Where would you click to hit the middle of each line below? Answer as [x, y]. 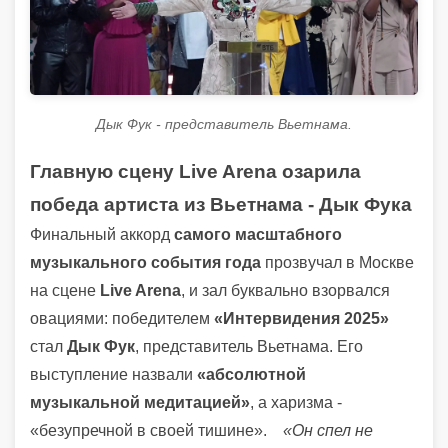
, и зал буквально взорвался [285, 291]
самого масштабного [258, 235]
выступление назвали [113, 375]
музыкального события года [145, 263]
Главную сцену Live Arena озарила [195, 172]
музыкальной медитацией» [140, 403]
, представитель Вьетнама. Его [249, 347]
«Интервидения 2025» [301, 319]
